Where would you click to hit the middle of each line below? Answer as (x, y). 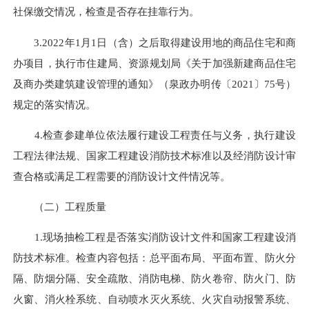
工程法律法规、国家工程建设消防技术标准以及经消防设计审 (154, 155)
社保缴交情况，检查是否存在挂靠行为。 (106, 12)
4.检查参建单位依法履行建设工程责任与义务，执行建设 (154, 134)
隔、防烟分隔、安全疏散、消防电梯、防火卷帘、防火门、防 (154, 279)
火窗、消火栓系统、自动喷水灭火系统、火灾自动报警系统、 (154, 299)
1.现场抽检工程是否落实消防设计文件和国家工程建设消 (154, 237)
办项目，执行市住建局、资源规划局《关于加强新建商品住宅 (154, 63)
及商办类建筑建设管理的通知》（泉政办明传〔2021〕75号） (154, 83)
